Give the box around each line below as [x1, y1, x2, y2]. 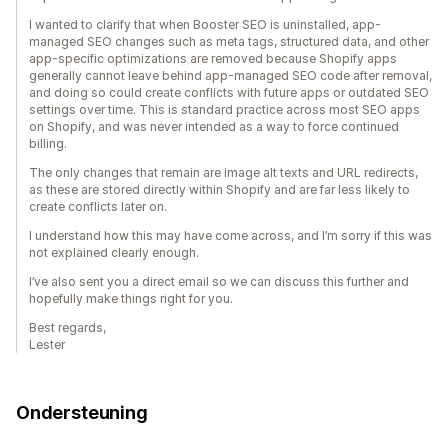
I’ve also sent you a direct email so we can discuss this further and [29, 274, 409, 290]
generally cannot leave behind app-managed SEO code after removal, [29, 68, 432, 84]
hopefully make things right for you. [29, 291, 233, 307]
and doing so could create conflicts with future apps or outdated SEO [29, 85, 429, 101]
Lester [29, 337, 65, 353]
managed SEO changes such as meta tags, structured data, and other [29, 34, 429, 50]
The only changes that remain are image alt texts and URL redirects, [29, 165, 418, 181]
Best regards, [29, 320, 106, 336]
